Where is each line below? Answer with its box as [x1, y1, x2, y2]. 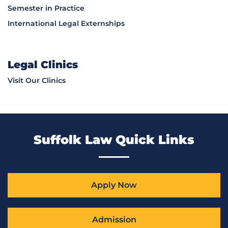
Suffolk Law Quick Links [34, 132, 194, 148]
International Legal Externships [8, 19, 125, 28]
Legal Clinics [8, 59, 78, 71]
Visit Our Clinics [8, 76, 66, 85]
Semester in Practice [8, 4, 84, 13]
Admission [92, 215, 136, 225]
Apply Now [91, 180, 137, 190]
